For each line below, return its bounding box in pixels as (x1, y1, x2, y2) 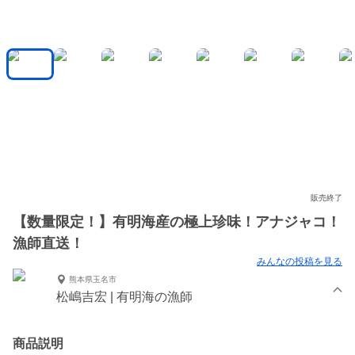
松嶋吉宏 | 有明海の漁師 (56, 290, 193, 304)
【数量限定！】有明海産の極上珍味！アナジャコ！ (13, 214, 341, 231)
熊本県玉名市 (69, 274, 116, 284)
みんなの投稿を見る (257, 256, 342, 268)
